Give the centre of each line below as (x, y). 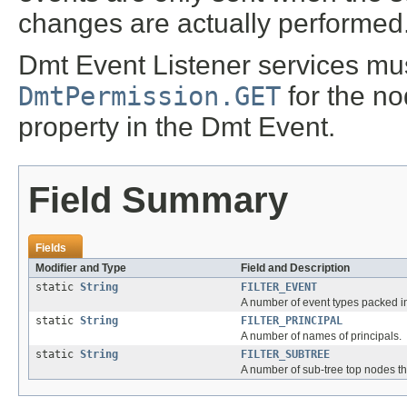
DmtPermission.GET (149, 97)
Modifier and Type (81, 268)
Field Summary (158, 200)
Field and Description (295, 268)
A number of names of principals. (321, 337)
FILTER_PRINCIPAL (292, 321)
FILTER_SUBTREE (285, 355)
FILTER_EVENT (279, 288)
